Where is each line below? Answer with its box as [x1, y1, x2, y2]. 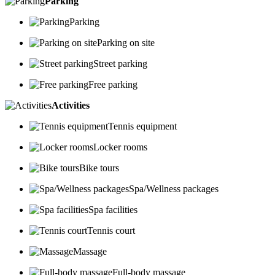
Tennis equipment [108, 121, 177, 132]
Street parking [93, 58, 147, 69]
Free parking [88, 79, 137, 90]
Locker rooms [93, 142, 147, 153]
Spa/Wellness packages [129, 184, 219, 195]
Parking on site [97, 37, 155, 48]
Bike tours [79, 163, 119, 174]
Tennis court [87, 225, 135, 236]
